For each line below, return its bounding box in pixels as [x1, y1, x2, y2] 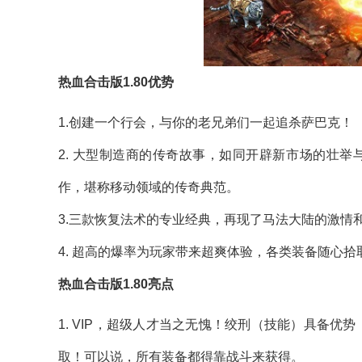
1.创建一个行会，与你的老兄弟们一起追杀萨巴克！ [58, 116, 353, 130]
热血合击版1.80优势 [58, 75, 174, 90]
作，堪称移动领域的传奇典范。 [58, 180, 239, 195]
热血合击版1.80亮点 [58, 277, 174, 292]
